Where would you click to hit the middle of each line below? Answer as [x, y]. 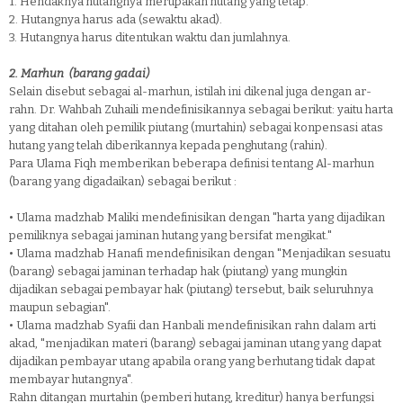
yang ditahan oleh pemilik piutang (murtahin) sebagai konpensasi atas [196, 127]
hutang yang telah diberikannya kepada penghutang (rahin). [168, 145]
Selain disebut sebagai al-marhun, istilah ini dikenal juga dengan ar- [190, 91]
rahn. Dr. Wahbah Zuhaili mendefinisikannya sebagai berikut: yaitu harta [201, 109]
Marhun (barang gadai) [85, 73]
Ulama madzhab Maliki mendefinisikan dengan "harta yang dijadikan [201, 217]
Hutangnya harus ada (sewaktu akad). [121, 19]
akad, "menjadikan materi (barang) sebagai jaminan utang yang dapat [195, 343]
